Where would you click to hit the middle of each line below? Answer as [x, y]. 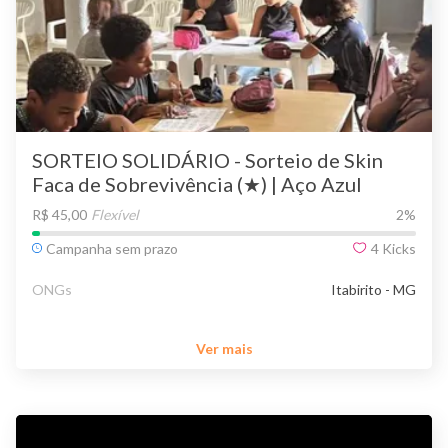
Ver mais [224, 349]
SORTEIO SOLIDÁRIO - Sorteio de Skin [207, 159]
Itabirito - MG [373, 289]
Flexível [115, 214]
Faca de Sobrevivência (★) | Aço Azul [197, 183]
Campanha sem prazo [112, 248]
